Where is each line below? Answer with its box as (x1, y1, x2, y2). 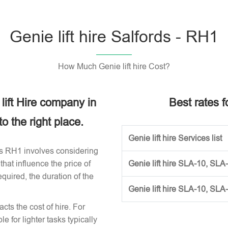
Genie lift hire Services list (128, 134, 222, 142)
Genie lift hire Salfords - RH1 (10, 27, 218, 46)
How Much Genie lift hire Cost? (58, 62, 170, 71)
